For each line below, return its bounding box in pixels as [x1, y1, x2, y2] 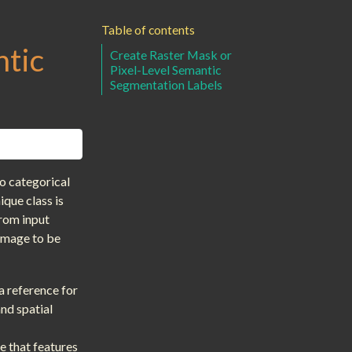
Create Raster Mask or [110, 46, 233, 62]
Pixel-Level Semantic [110, 61, 222, 77]
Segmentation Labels [110, 76, 223, 92]
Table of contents [101, 22, 195, 38]
